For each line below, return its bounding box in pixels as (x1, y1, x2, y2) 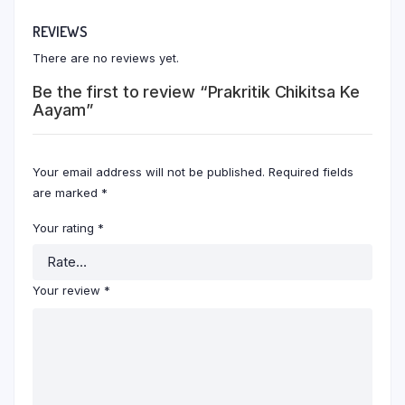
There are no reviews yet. (33, 51, 179, 66)
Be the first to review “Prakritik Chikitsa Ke (33, 82, 360, 102)
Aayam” (33, 100, 93, 120)
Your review (33, 283, 104, 298)
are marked (33, 185, 101, 201)
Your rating (33, 221, 98, 236)
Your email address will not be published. (33, 165, 265, 180)
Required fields (268, 165, 353, 180)
